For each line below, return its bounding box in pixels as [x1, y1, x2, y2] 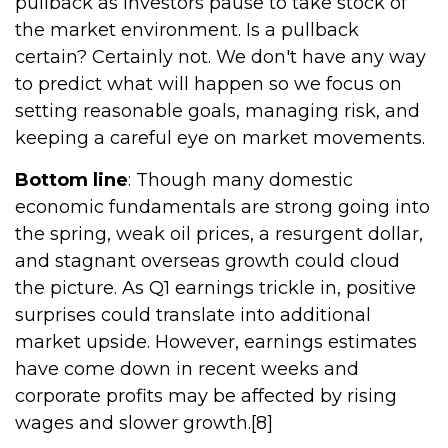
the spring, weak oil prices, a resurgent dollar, [15, 223, 423, 245]
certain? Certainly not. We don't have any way [15, 46, 426, 68]
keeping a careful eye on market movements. [15, 127, 425, 149]
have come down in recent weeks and [15, 358, 359, 380]
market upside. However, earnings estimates [15, 331, 417, 353]
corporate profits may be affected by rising [15, 385, 397, 407]
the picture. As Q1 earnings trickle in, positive [15, 277, 416, 299]
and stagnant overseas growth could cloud [15, 250, 400, 272]
